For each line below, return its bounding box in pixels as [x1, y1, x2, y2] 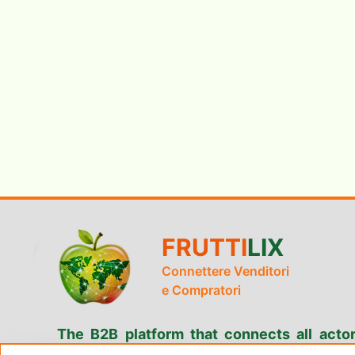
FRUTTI [162, 233, 247, 261]
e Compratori [162, 282, 241, 298]
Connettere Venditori [162, 263, 289, 279]
